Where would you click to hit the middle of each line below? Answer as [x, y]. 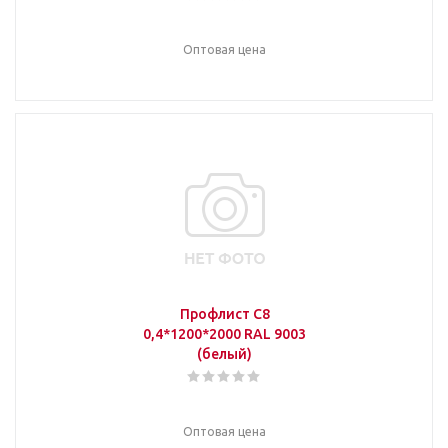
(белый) [224, 354]
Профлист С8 [224, 314]
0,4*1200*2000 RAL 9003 [224, 334]
